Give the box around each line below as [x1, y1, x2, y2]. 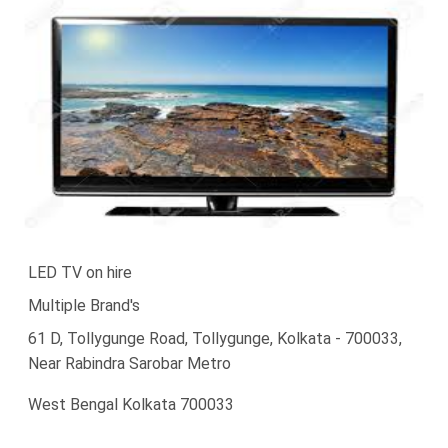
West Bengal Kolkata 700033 [28, 394, 234, 414]
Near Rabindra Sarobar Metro [28, 353, 231, 373]
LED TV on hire [28, 262, 132, 282]
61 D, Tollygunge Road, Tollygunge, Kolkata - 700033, [28, 328, 402, 348]
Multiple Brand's [28, 295, 140, 315]
